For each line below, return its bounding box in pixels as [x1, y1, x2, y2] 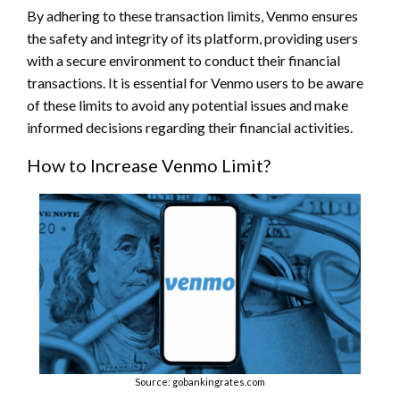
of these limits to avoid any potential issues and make [27, 96, 348, 114]
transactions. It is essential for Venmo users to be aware [27, 74, 363, 92]
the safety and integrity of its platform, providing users [27, 29, 358, 47]
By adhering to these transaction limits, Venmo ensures [27, 7, 358, 25]
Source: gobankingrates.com [135, 376, 265, 388]
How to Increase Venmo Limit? [27, 154, 271, 177]
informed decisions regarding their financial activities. [27, 119, 353, 137]
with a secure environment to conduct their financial [27, 52, 340, 70]
